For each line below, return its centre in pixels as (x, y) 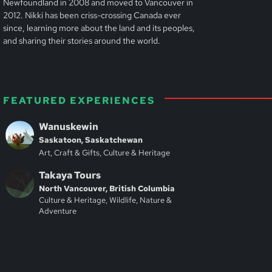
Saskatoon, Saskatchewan (91, 140)
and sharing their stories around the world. (82, 41)
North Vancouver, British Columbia (107, 189)
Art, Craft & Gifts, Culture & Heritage (105, 153)
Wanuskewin (69, 127)
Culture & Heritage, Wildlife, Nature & (106, 200)
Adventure (58, 211)
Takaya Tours (70, 175)
